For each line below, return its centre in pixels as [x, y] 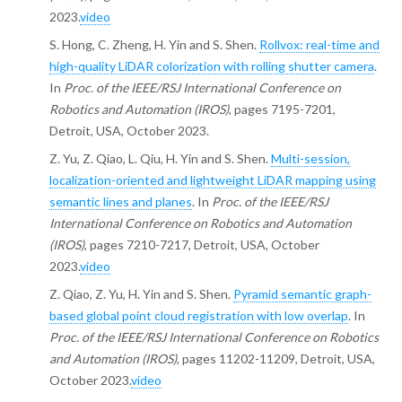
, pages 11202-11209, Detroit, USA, [275, 359]
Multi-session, [310, 159]
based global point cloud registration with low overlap [198, 316]
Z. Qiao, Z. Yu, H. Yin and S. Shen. [141, 294]
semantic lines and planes [120, 202]
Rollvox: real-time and [319, 45]
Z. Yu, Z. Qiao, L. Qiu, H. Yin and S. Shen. [160, 159]
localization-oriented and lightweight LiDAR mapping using [212, 180]
